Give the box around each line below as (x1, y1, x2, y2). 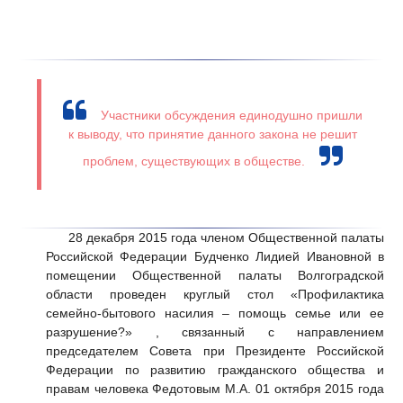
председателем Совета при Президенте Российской (46, 344, 384, 359)
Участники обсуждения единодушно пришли (97, 108, 363, 123)
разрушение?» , (46, 325, 182, 340)
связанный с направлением (182, 325, 384, 340)
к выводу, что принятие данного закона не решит (68, 127, 358, 142)
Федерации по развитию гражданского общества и (46, 363, 384, 378)
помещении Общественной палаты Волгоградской (46, 268, 384, 283)
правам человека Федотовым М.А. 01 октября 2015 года (46, 381, 384, 397)
